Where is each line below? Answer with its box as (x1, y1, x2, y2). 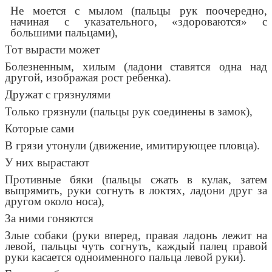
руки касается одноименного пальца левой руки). (5, 251, 246, 264)
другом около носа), (5, 195, 104, 208)
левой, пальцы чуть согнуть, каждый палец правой (5, 240, 267, 253)
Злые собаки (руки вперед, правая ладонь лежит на (5, 229, 267, 242)
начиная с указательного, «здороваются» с (10, 15, 267, 29)
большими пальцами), (10, 26, 118, 39)
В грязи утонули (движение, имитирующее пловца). (5, 139, 260, 152)
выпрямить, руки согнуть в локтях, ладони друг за (5, 184, 267, 197)
